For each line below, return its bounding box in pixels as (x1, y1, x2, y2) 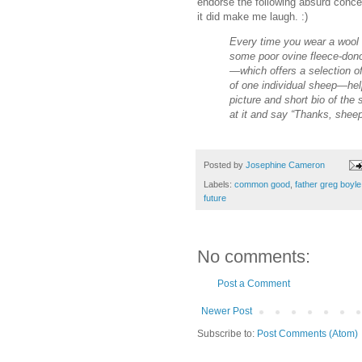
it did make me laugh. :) (197, 11, 308, 23)
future (204, 192, 226, 203)
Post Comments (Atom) (257, 327, 358, 339)
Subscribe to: (197, 327, 257, 339)
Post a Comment (217, 277, 290, 289)
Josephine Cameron (246, 159, 325, 170)
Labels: (204, 179, 234, 189)
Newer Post (201, 305, 252, 317)
